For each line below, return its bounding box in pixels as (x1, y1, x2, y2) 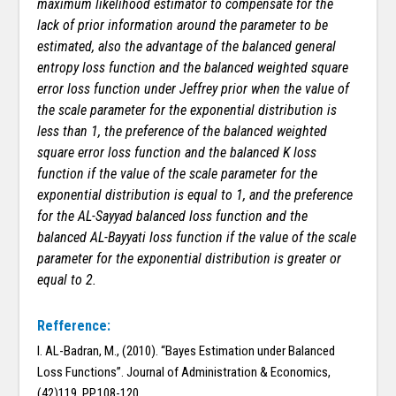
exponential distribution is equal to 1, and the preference (37, 187, 354, 204)
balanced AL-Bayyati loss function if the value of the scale (37, 229, 357, 247)
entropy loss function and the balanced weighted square (37, 59, 349, 77)
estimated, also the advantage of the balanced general (37, 38, 337, 56)
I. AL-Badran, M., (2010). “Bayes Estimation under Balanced (37, 343, 336, 360)
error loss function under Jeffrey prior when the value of (37, 80, 350, 98)
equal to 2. (37, 271, 97, 289)
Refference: (37, 317, 111, 335)
